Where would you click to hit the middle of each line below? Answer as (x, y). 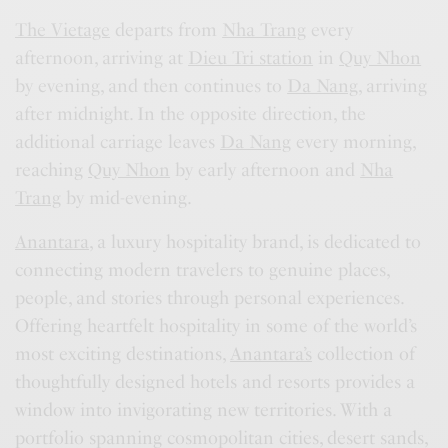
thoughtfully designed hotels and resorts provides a (215, 382)
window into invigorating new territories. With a (204, 410)
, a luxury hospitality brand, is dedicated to (255, 242)
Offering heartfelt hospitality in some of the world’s (216, 326)
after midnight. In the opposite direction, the (191, 114)
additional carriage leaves (118, 142)
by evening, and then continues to (151, 86)
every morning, (353, 142)
